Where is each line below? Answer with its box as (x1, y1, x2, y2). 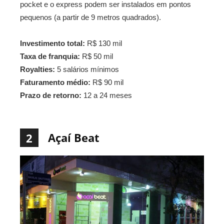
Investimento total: (20, 38, 85, 47)
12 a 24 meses (81, 90, 132, 99)
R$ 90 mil (90, 77, 123, 86)
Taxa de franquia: (20, 51, 82, 60)
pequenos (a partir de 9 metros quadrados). (20, 12, 161, 21)
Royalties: (20, 64, 55, 73)
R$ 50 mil (82, 51, 113, 60)
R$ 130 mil (85, 38, 122, 47)
